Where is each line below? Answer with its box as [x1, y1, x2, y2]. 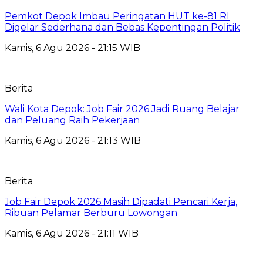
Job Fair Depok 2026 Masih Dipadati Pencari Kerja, [5, 195, 237, 207]
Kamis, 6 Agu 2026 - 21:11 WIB [5, 227, 139, 239]
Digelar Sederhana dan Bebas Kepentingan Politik [5, 21, 240, 33]
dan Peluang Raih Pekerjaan [5, 114, 140, 126]
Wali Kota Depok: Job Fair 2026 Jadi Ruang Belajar [5, 103, 240, 114]
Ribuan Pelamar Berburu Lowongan [5, 207, 177, 218]
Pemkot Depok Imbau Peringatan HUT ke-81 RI [5, 10, 230, 22]
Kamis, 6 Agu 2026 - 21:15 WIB [5, 42, 140, 53]
